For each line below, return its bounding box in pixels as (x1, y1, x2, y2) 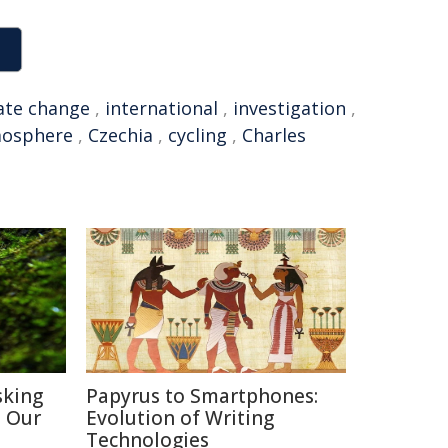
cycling (168, 123, 227, 147)
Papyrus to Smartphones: (86, 383, 318, 409)
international (105, 96, 218, 120)
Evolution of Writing (86, 405, 274, 431)
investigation (233, 96, 346, 120)
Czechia (88, 123, 153, 147)
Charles (242, 123, 306, 147)
